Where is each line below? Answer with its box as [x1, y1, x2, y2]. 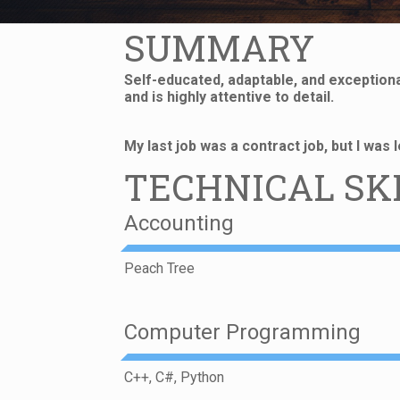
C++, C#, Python [124, 369, 225, 387]
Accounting [124, 211, 235, 237]
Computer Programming [124, 320, 362, 346]
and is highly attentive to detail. [124, 88, 335, 106]
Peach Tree [124, 260, 196, 278]
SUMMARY [124, 24, 315, 72]
